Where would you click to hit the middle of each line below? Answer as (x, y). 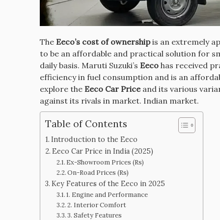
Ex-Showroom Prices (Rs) (105, 163)
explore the (62, 89)
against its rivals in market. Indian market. (119, 101)
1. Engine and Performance (107, 195)
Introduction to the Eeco (94, 139)
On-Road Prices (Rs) (98, 173)
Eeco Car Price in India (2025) (102, 151)
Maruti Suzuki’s (110, 66)
